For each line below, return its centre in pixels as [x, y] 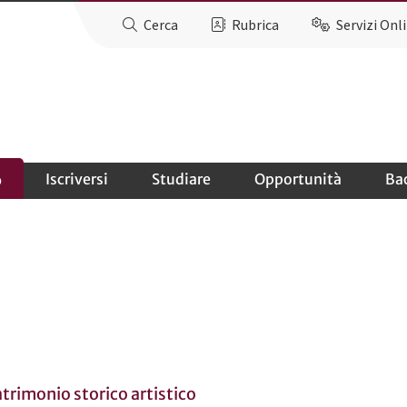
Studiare [181, 179]
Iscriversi [76, 179]
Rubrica [256, 25]
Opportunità [298, 179]
